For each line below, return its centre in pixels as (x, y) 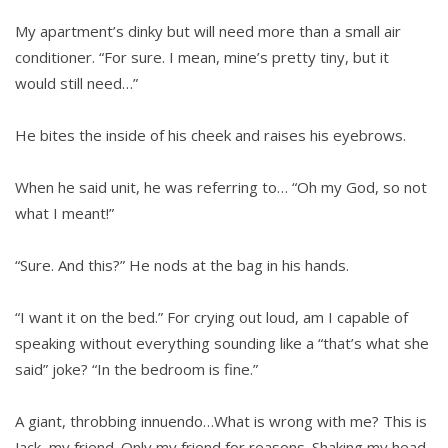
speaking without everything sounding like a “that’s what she (222, 343)
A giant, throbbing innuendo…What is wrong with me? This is (221, 421)
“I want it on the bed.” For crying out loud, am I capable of (211, 317)
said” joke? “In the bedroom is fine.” (136, 369)
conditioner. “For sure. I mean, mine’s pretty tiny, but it (202, 57)
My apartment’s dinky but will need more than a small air (208, 31)
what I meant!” (64, 213)
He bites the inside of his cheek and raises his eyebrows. (210, 135)
